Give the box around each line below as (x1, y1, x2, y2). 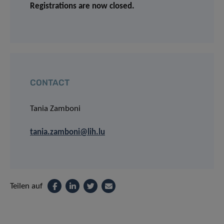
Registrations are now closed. (30, 2, 134, 11)
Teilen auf (10, 181, 42, 190)
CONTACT (30, 77, 69, 88)
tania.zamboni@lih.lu (30, 128, 105, 137)
